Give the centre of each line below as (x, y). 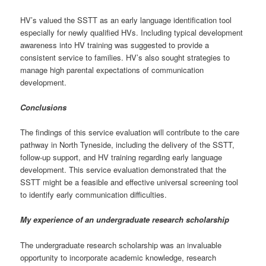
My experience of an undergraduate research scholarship (125, 220)
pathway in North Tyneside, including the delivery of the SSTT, (128, 145)
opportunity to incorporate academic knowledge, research (118, 257)
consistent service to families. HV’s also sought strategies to (125, 58)
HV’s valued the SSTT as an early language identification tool (126, 20)
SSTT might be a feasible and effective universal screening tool (129, 182)
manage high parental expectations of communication (112, 70)
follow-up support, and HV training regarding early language (121, 157)
